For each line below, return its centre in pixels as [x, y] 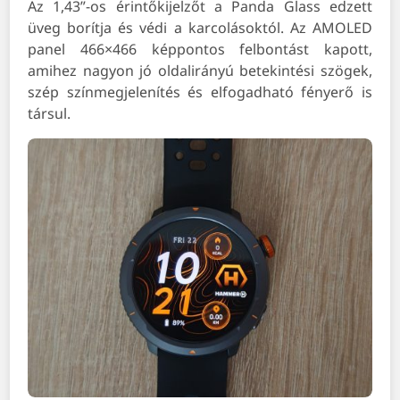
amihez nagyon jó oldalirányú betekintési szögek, [200, 71]
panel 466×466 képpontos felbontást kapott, [200, 50]
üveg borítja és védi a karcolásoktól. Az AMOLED [200, 28]
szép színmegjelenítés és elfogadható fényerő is [200, 92]
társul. [50, 114]
